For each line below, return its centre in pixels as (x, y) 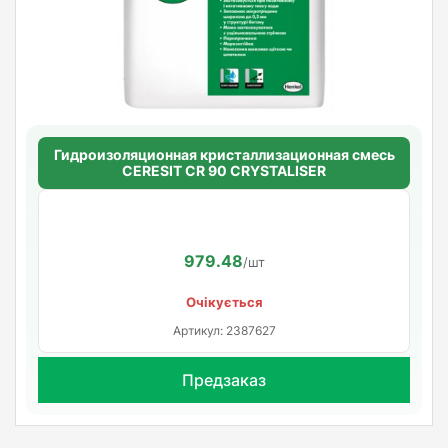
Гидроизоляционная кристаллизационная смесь (224, 154)
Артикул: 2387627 (224, 330)
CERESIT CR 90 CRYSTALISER (224, 170)
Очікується (224, 301)
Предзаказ (224, 379)
